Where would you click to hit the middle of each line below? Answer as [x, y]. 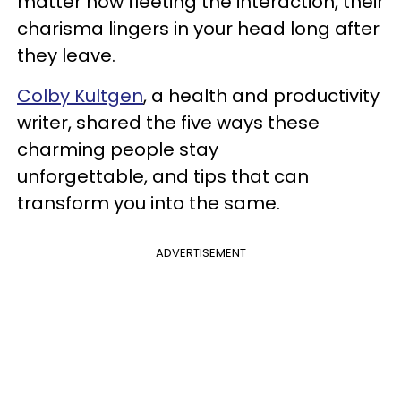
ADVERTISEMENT [200, 253]
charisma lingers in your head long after [198, 29]
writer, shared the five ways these [168, 123]
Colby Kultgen [80, 96]
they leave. [68, 55]
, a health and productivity [261, 96]
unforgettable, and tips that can [163, 176]
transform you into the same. [151, 203]
